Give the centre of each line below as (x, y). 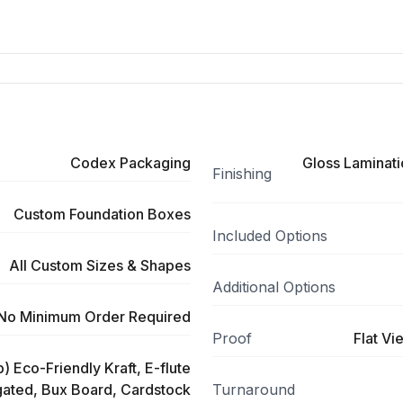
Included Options (270, 236)
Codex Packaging (130, 163)
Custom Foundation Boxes (102, 214)
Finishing (242, 174)
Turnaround (254, 390)
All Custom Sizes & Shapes (100, 265)
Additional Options (274, 287)
